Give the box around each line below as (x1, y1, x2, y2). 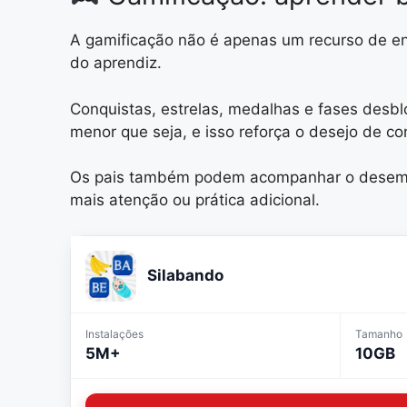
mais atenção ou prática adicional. (70, 191, 320, 210)
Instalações (85, 326, 144, 341)
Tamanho (355, 326, 402, 341)
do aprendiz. (70, 54, 162, 73)
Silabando (147, 266, 223, 285)
